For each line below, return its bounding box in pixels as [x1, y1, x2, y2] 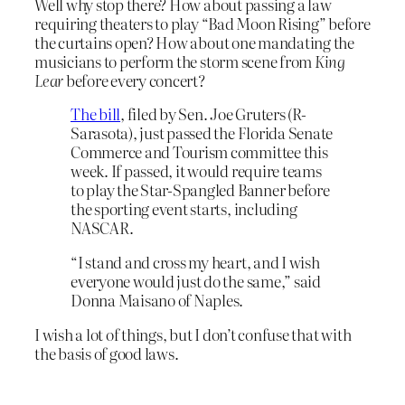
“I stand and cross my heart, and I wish [71, 250, 320, 274]
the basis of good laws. [34, 342, 179, 365]
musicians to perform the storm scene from [34, 49, 315, 72]
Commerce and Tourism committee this [71, 140, 328, 164]
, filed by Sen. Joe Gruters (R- [120, 102, 306, 126]
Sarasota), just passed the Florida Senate [71, 121, 334, 145]
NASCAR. [71, 216, 137, 240]
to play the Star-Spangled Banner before [71, 178, 330, 202]
